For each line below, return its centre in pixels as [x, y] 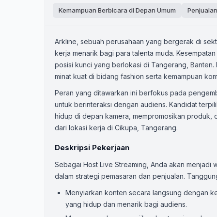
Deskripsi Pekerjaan [92, 147]
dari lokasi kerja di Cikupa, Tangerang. [116, 128]
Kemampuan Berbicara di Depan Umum [117, 10]
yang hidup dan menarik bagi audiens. [126, 204]
